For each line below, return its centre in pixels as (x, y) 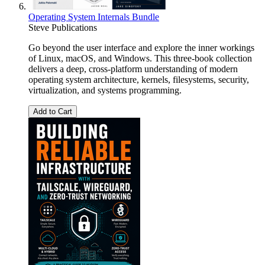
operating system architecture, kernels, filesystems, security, (139, 80)
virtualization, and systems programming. (105, 91)
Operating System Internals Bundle (94, 17)
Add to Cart (53, 112)
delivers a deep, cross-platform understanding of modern (133, 69)
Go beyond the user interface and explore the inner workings (141, 48)
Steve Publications (63, 28)
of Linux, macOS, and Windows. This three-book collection (140, 59)
